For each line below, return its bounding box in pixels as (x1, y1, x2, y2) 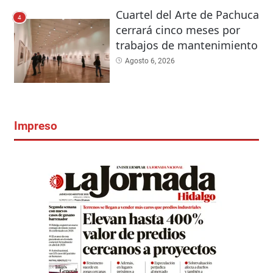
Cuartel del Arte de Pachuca (115, 7, 259, 22)
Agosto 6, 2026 (124, 56, 175, 65)
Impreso (13, 119, 57, 133)
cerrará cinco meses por (115, 22, 240, 37)
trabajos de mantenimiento (115, 37, 258, 52)
